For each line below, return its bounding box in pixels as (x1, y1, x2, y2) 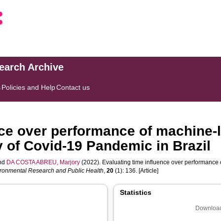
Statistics (120, 188, 151, 196)
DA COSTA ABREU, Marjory (6, 159, 80, 166)
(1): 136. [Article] (113, 167, 159, 174)
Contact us (56, 83, 90, 91)
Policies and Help (1, 83, 56, 91)
